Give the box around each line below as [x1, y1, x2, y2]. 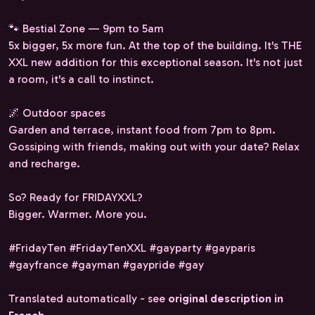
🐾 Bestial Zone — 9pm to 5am [8, 21, 164, 35]
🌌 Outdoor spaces [8, 105, 105, 120]
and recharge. [8, 156, 80, 170]
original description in [168, 291, 283, 305]
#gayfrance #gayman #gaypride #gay [8, 257, 204, 271]
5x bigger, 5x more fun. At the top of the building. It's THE [8, 38, 302, 52]
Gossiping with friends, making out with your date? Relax [8, 139, 300, 153]
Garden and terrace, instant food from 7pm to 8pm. [8, 122, 276, 136]
